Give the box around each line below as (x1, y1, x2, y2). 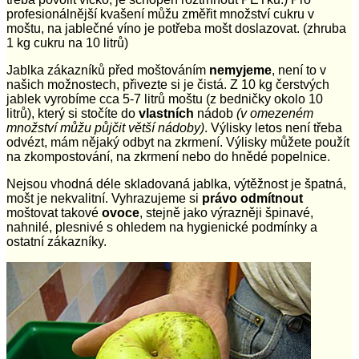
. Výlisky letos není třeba (204, 120, 342, 135)
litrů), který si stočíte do (6, 106, 139, 120)
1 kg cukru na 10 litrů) (6, 35, 128, 50)
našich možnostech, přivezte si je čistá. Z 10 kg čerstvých (6, 77, 329, 91)
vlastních (139, 106, 194, 120)
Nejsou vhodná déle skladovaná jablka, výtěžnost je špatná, (6, 176, 346, 191)
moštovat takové (6, 205, 102, 220)
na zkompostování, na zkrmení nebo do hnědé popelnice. (6, 149, 330, 163)
